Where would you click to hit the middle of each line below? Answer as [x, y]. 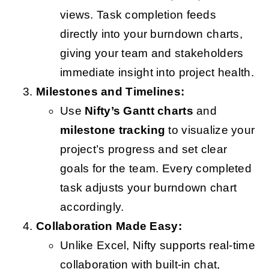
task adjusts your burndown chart [148, 188]
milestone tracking [113, 130]
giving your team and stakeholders [152, 53]
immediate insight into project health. [157, 73]
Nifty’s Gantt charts [139, 111]
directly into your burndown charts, [151, 34]
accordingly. [92, 207]
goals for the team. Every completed [156, 169]
